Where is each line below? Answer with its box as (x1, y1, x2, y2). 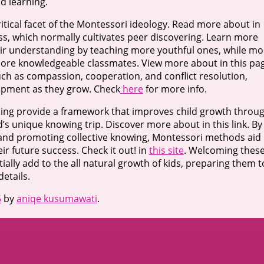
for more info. (143, 82, 207, 95)
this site (148, 143, 184, 157)
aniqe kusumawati (16, 192, 97, 205)
